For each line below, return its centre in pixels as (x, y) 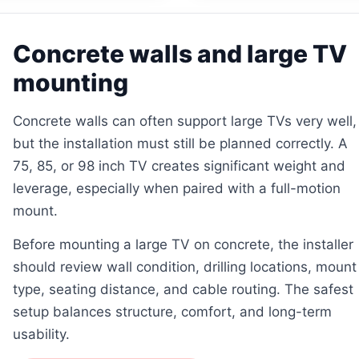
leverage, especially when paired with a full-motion (176, 188)
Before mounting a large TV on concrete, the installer (183, 244)
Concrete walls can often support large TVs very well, (184, 121)
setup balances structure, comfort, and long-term (172, 311)
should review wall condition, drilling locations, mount (184, 266)
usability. (41, 334)
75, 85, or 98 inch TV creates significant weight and (179, 165)
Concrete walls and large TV (179, 53)
